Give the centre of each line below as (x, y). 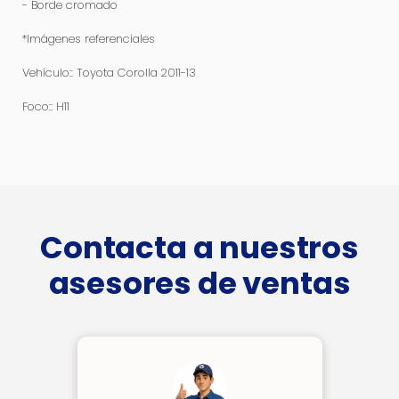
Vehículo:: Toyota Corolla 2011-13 (109, 73)
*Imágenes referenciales (89, 39)
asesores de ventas (199, 283)
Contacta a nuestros (199, 248)
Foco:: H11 (46, 106)
